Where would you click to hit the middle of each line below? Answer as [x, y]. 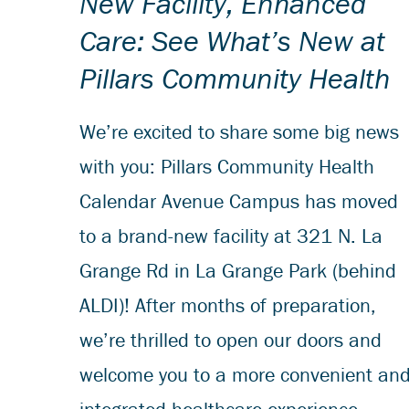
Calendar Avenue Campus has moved [239, 201]
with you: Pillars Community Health [227, 166]
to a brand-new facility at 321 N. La [231, 236]
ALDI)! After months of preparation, [228, 305]
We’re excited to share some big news [239, 131]
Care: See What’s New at [232, 40]
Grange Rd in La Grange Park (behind [238, 270]
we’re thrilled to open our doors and [231, 340]
